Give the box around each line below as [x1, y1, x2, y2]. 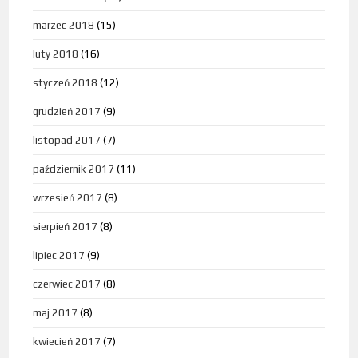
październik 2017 [33, 163, 115, 176]
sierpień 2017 [33, 221, 98, 233]
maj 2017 [33, 307, 78, 320]
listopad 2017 [33, 134, 101, 147]
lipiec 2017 [33, 249, 86, 262]
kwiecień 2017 [33, 336, 101, 348]
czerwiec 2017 [33, 278, 101, 291]
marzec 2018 [33, 19, 95, 32]
